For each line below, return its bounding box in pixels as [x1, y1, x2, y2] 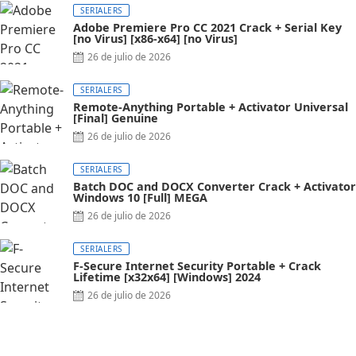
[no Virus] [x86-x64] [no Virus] [73, 31, 238, 47]
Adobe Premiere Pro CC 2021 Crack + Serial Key [73, 20, 342, 36]
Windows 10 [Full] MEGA [73, 190, 207, 206]
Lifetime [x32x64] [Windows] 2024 [73, 269, 261, 285]
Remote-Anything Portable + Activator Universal [73, 99, 348, 115]
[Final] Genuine [73, 110, 158, 126]
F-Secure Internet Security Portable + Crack [73, 258, 321, 274]
